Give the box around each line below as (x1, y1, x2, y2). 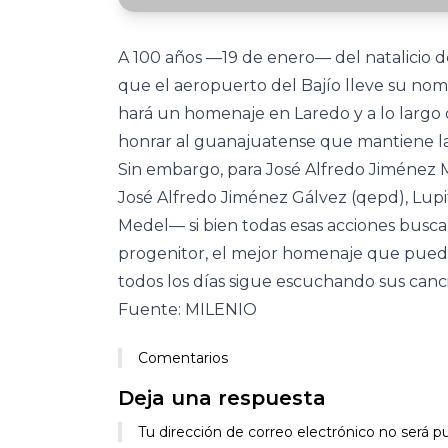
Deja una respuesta (118, 386, 326, 410)
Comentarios (138, 349, 228, 367)
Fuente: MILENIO (118, 300, 257, 319)
